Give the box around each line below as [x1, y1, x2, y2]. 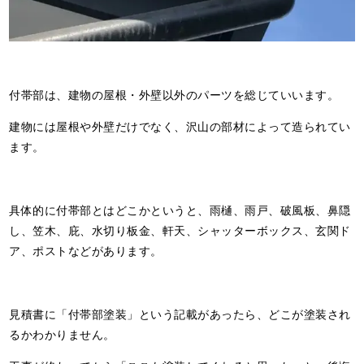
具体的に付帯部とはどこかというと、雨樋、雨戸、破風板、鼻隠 [9, 201, 351, 218]
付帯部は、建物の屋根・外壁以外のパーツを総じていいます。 [9, 85, 340, 102]
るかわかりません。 [9, 325, 115, 342]
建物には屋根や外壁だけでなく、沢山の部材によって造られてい [9, 117, 351, 134]
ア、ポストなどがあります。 [9, 241, 162, 258]
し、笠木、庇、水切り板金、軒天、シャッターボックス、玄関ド [9, 221, 351, 238]
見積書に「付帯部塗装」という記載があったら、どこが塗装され [9, 305, 351, 322]
